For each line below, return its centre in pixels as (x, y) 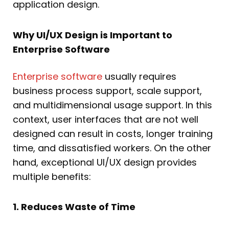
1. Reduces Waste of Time (74, 207)
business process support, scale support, (107, 90)
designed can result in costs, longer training (113, 133)
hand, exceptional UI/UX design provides (105, 162)
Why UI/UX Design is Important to (93, 35)
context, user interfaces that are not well (106, 119)
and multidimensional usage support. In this (112, 105)
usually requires (139, 76)
